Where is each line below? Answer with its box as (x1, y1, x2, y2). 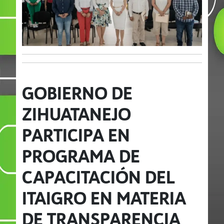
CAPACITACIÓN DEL (22, 167, 174, 188)
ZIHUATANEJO (22, 104, 131, 125)
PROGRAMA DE (22, 146, 140, 167)
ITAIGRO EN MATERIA (22, 188, 186, 209)
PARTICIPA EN (22, 125, 130, 146)
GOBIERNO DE (22, 83, 132, 104)
